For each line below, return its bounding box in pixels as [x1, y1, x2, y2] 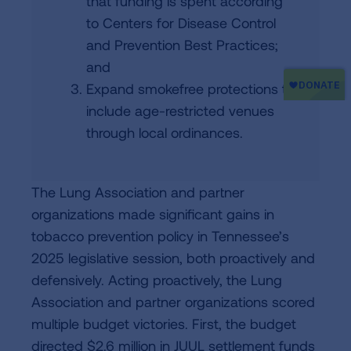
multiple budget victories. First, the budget [31, 315, 296, 332]
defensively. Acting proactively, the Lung [31, 271, 282, 288]
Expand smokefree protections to [86, 80, 295, 97]
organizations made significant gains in [31, 205, 274, 223]
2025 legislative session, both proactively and [31, 249, 315, 266]
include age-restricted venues [86, 102, 274, 119]
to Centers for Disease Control [86, 14, 276, 31]
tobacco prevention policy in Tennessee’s [31, 227, 289, 244]
